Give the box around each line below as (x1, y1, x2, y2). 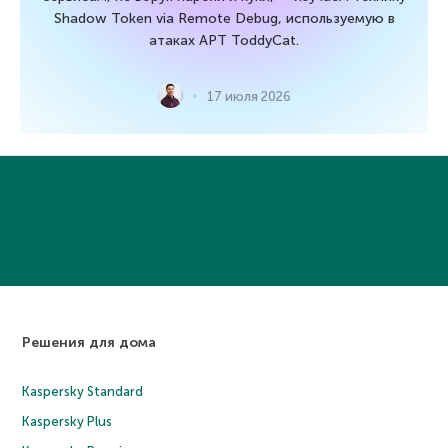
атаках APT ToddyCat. (149, 32, 299, 50)
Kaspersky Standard (22, 384, 144, 400)
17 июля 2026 (206, 88, 291, 104)
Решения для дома (22, 334, 157, 352)
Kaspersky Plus (22, 414, 113, 430)
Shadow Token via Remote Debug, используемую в (53, 10, 395, 28)
